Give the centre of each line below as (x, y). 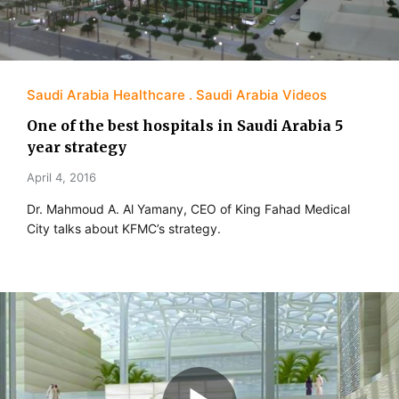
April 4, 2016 (61, 177)
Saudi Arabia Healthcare (106, 94)
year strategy (77, 147)
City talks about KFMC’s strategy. (124, 228)
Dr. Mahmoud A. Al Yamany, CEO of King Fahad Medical (188, 208)
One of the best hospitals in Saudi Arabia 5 (185, 125)
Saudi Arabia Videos (261, 94)
